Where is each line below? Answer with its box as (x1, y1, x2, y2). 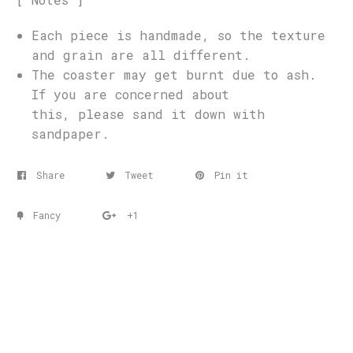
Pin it (214, 168, 248, 181)
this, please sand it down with (32, 105, 265, 122)
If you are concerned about (32, 85, 229, 102)
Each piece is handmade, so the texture (32, 26, 325, 43)
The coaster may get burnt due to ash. (32, 65, 317, 83)
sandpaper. (32, 124, 110, 142)
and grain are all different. (32, 46, 251, 63)
